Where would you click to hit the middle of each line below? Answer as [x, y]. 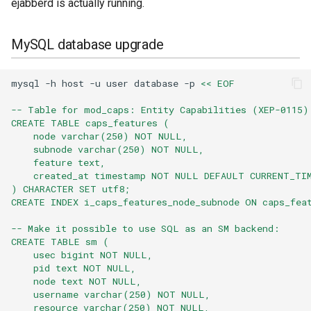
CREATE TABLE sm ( [60, 241]
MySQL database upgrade [87, 45]
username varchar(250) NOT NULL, [111, 294]
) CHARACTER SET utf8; [70, 188]
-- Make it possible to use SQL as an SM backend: [145, 228]
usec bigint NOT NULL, [82, 254]
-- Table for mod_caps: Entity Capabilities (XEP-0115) [160, 109]
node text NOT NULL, [76, 281]
